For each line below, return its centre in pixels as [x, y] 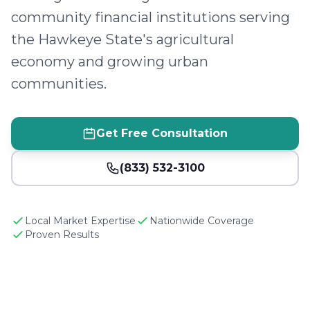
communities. [59, 84]
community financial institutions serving [151, 17]
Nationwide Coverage [202, 221]
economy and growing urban [110, 62]
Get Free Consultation [162, 133]
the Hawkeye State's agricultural [122, 39]
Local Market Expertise [80, 221]
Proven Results [62, 235]
